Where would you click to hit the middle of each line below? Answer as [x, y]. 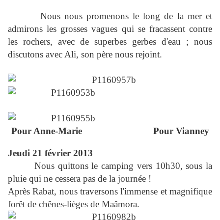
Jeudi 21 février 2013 [50, 153]
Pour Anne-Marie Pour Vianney [110, 131]
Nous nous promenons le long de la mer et [110, 16]
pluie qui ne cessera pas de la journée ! [80, 179]
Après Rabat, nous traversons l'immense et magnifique [110, 192]
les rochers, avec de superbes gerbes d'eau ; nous [110, 42]
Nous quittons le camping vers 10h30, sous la [110, 166]
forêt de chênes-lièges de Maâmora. [74, 204]
